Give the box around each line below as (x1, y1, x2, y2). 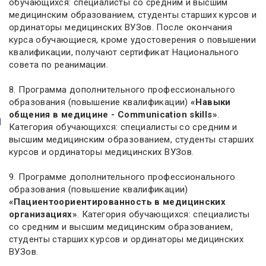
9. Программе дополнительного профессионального (9, 172, 236, 182)
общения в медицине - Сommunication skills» (9, 109, 217, 120)
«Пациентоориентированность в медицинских (9, 197, 226, 207)
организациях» (9, 209, 77, 220)
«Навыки (191, 97, 231, 107)
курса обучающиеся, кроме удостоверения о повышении (9, 34, 256, 45)
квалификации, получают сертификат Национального (9, 47, 239, 58)
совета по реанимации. (9, 59, 108, 70)
